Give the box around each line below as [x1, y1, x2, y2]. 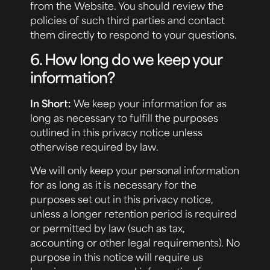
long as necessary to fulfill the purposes [30, 111, 218, 125]
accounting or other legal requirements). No [30, 235, 240, 249]
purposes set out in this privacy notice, [30, 192, 213, 206]
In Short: [30, 96, 74, 110]
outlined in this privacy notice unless [30, 125, 202, 139]
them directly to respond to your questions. [30, 28, 237, 42]
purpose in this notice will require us [30, 250, 203, 263]
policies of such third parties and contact [30, 13, 225, 27]
